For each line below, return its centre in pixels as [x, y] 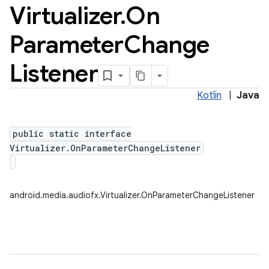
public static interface [72, 134]
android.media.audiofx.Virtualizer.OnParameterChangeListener [132, 195]
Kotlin [209, 95]
